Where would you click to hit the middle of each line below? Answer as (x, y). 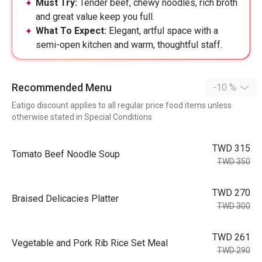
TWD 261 (231, 237)
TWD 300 (234, 206)
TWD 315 (231, 148)
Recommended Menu (62, 87)
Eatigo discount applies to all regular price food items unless (122, 105)
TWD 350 (234, 161)
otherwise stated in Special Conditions (82, 117)
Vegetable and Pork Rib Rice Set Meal (90, 243)
